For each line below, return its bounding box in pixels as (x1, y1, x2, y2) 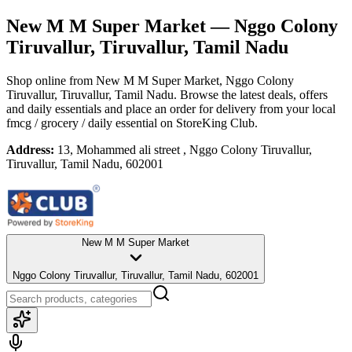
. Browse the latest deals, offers (174, 87, 328, 101)
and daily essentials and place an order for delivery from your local (6, 101, 335, 115)
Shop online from (6, 73, 96, 87)
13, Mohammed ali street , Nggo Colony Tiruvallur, (57, 142, 312, 156)
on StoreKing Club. (157, 115, 258, 130)
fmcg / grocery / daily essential (6, 115, 157, 130)
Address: (6, 142, 54, 156)
